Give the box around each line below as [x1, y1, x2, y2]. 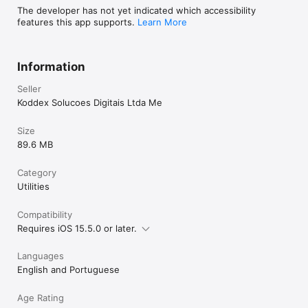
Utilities [17, 181, 49, 192]
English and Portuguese [17, 264, 120, 276]
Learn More [137, 16, 187, 28]
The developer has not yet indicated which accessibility [17, 5, 256, 16]
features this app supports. [17, 16, 137, 28]
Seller [17, 83, 41, 95]
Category [17, 167, 56, 179]
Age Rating [17, 292, 64, 304]
